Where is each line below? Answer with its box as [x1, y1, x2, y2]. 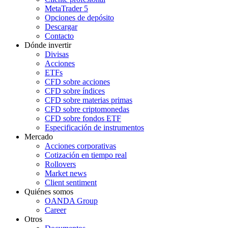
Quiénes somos [24, 187, 73, 196]
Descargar [45, 22, 77, 32]
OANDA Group [45, 196, 98, 206]
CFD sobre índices [45, 87, 105, 96]
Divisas [45, 50, 69, 59]
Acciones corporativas [45, 141, 116, 151]
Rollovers [45, 160, 76, 169]
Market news [45, 169, 87, 178]
